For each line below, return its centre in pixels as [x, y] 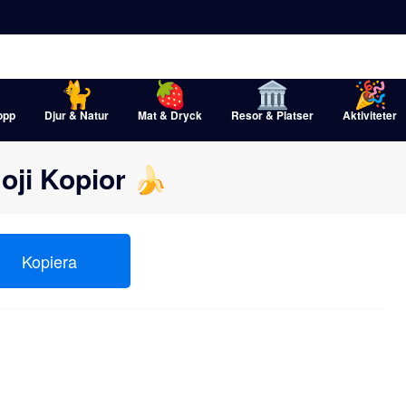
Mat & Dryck [170, 115]
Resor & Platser [272, 115]
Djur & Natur [77, 115]
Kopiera [49, 261]
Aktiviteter [370, 115]
